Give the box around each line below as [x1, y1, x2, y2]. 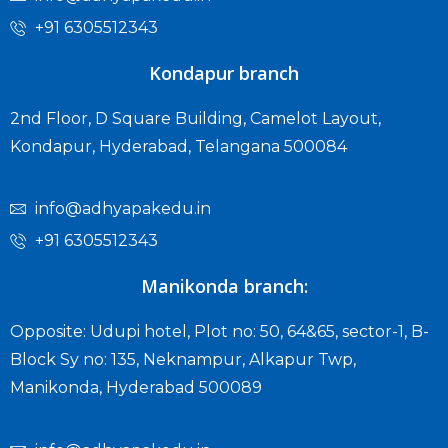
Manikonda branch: [140, 274, 308, 299]
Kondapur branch [149, 60, 299, 85]
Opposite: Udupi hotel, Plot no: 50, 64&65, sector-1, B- [10, 322, 429, 342]
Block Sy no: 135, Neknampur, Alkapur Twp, [10, 350, 356, 370]
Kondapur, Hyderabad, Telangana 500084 [10, 136, 347, 156]
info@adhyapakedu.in [35, 199, 211, 219]
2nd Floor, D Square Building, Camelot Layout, [10, 108, 381, 128]
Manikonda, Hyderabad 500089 [10, 378, 262, 398]
